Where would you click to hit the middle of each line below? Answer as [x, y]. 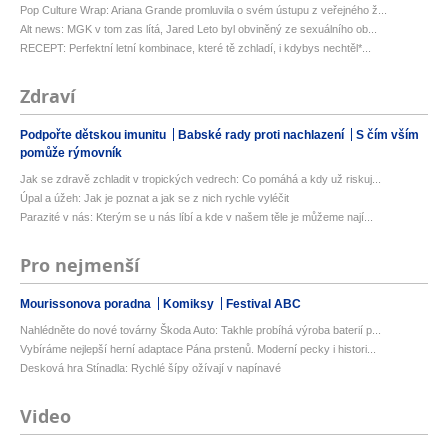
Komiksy [190, 304]
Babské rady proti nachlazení [262, 135]
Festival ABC [263, 304]
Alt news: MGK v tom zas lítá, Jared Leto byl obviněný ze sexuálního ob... [198, 29]
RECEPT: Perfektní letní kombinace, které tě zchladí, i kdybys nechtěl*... [195, 48]
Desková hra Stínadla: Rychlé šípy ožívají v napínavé [150, 368]
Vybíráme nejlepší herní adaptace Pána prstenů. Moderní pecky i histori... [198, 349]
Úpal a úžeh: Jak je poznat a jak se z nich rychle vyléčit [154, 198]
